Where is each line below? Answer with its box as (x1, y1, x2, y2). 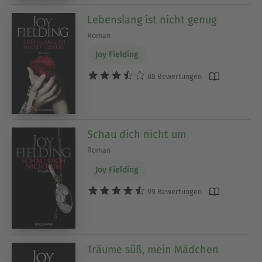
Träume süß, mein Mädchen (87, 243, 219, 256)
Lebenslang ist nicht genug (87, 13, 217, 26)
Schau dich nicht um (87, 128, 187, 142)
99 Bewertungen (146, 187, 202, 196)
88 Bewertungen (146, 72, 202, 81)
